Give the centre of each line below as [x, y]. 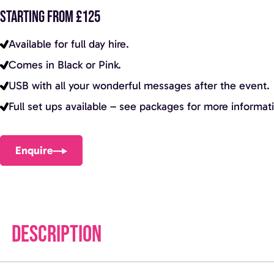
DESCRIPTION [56, 235]
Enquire [35, 150]
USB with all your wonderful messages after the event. [139, 85]
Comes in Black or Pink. [65, 65]
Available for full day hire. [69, 44]
